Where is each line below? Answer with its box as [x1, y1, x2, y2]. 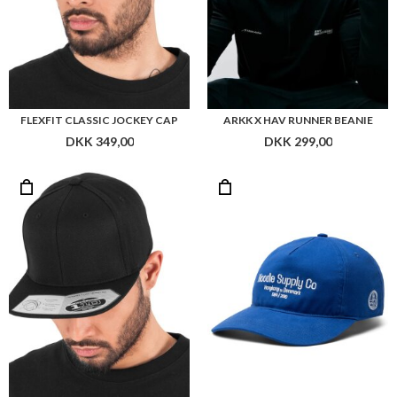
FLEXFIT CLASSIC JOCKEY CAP [20, 113, 178, 127]
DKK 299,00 [263, 133, 332, 149]
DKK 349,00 [65, 133, 134, 149]
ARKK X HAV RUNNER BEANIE [222, 113, 373, 127]
